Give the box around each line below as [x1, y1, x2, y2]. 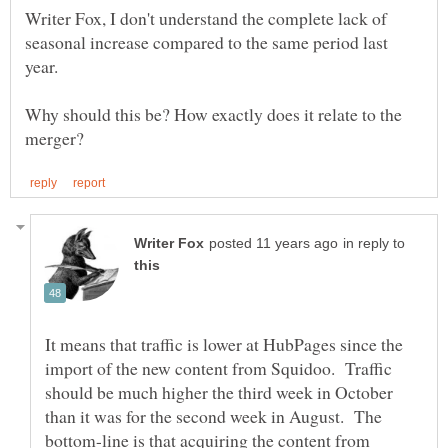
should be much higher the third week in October [45, 380, 393, 405]
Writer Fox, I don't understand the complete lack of [25, 6, 387, 31]
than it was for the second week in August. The [45, 404, 382, 429]
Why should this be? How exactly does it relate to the [25, 102, 402, 127]
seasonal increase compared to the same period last [25, 30, 388, 55]
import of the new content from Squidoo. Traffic [45, 356, 392, 381]
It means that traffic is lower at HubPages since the [45, 332, 403, 357]
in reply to [343, 236, 405, 252]
